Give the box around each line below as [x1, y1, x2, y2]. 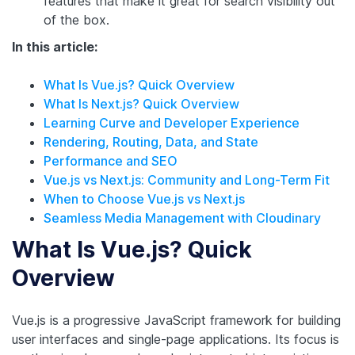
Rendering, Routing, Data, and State [44, 133, 258, 150]
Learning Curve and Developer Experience [44, 114, 300, 131]
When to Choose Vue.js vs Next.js [44, 190, 245, 207]
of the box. [44, 11, 109, 28]
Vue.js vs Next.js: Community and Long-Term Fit [44, 171, 330, 188]
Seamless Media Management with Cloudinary [44, 209, 321, 226]
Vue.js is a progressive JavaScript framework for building [12, 311, 341, 328]
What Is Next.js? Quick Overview [44, 95, 239, 112]
